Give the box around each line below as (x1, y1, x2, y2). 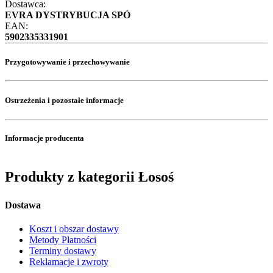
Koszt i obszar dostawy (29, 224, 119, 235)
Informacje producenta (5, 133, 84, 143)
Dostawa (5, 200, 41, 211)
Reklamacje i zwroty (29, 257, 108, 268)
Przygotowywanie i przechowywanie (5, 57, 130, 67)
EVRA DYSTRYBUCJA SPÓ (5, 10, 130, 21)
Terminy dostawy (29, 246, 96, 257)
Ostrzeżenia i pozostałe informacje (5, 95, 124, 105)
